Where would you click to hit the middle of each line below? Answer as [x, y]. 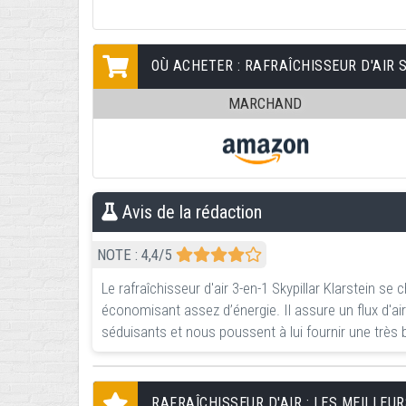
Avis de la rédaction [192, 212]
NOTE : [119, 254]
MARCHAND [266, 103]
